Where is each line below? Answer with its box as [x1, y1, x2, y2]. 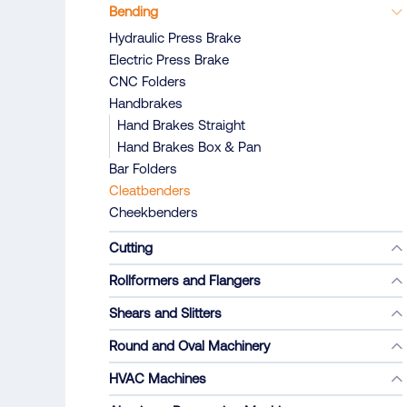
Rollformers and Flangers [109, 273, 261, 288]
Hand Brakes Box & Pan [117, 139, 261, 154]
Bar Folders [109, 161, 177, 176]
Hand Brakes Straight [117, 117, 245, 133]
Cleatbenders [109, 183, 191, 198]
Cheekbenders [109, 204, 198, 220]
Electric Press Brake [109, 52, 229, 67]
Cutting [109, 240, 153, 255]
